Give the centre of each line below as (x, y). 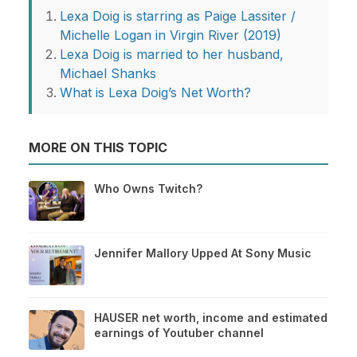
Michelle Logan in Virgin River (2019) (171, 35)
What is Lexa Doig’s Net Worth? (155, 93)
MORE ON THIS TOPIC (98, 148)
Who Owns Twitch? (148, 189)
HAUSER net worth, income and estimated (211, 318)
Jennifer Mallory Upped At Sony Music (203, 253)
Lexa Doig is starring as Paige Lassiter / (178, 16)
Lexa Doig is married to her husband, (172, 55)
